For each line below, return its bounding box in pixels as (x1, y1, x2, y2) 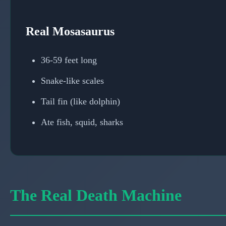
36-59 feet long (41, 54, 97, 65)
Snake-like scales (41, 75, 104, 86)
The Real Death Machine (10, 186, 182, 204)
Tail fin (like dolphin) (41, 96, 120, 106)
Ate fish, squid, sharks (41, 117, 123, 127)
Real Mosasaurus (26, 24, 115, 38)
